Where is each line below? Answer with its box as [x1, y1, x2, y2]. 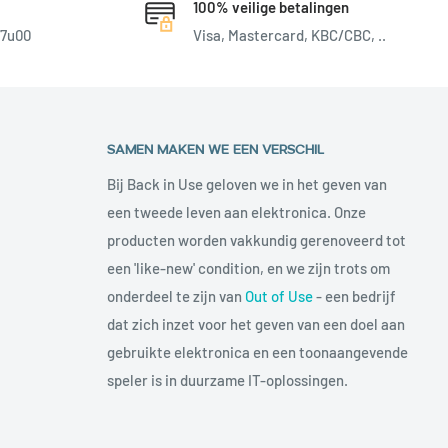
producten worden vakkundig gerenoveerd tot [106, 230, 406, 249]
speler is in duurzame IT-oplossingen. [106, 370, 348, 389]
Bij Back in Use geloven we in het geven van [106, 174, 387, 193]
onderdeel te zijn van [106, 286, 245, 305]
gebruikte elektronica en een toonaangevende [106, 342, 408, 361]
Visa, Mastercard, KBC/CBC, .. [192, 25, 386, 44]
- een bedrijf [312, 286, 396, 305]
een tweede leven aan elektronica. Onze [106, 202, 366, 221]
